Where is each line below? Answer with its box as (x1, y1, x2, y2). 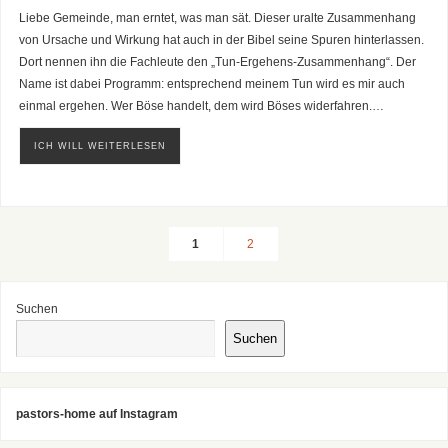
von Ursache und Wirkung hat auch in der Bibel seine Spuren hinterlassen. (18, 33, 424, 47)
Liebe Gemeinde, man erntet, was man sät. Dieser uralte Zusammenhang (18, 11, 416, 25)
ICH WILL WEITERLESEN (33, 140, 166, 151)
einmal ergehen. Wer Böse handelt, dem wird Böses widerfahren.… (18, 99, 384, 113)
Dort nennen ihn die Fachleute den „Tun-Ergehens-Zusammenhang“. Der (18, 55, 416, 69)
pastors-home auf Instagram (16, 407, 179, 420)
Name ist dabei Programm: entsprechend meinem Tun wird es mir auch (18, 77, 405, 91)
